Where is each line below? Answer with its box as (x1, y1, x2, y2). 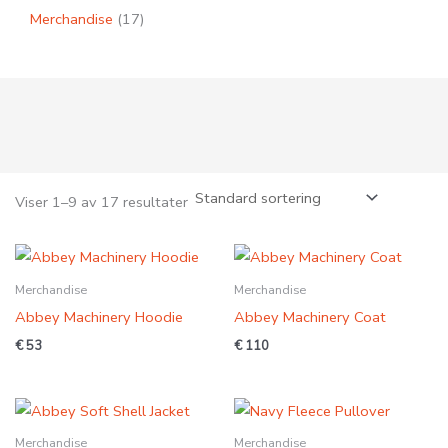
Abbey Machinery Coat (234, 307, 386, 328)
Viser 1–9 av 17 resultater (14, 192, 188, 213)
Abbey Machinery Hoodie (14, 307, 183, 328)
